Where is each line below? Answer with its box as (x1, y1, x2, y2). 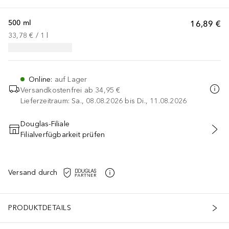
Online (29, 75, 51, 84)
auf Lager (54, 75, 87, 84)
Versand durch (8, 168, 58, 177)
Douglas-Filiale (20, 119, 70, 128)
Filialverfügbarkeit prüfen (20, 130, 105, 139)
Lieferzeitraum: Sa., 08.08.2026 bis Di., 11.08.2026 (20, 96, 187, 105)
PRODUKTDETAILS (8, 203, 71, 213)
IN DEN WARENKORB (77, 131, 151, 139)
